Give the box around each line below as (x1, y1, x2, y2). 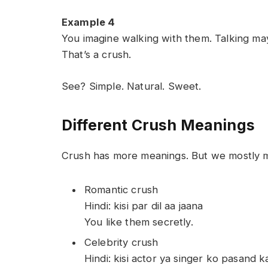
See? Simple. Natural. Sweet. (62, 80, 202, 92)
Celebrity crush (84, 236, 159, 249)
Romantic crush (84, 183, 159, 196)
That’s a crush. (62, 48, 132, 61)
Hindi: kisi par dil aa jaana (84, 199, 203, 212)
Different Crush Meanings (62, 116, 255, 135)
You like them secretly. (84, 215, 193, 228)
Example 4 (62, 16, 115, 29)
